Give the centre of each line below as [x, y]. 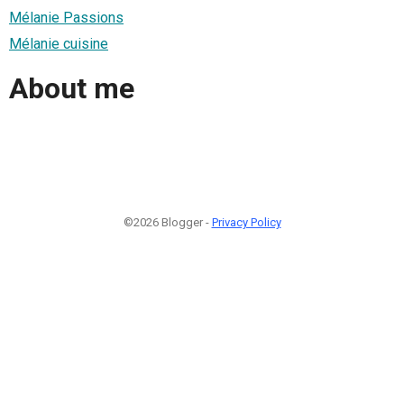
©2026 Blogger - [167, 222]
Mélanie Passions [66, 17]
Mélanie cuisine [59, 43]
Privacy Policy [246, 222]
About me [72, 89]
